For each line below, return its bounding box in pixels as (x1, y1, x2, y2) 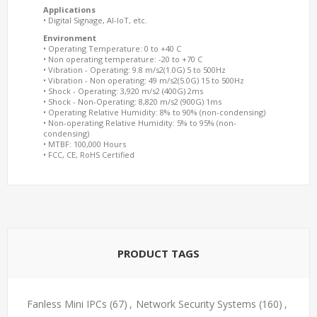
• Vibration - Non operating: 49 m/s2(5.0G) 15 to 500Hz (43, 74, 244, 86)
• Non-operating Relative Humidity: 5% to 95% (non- (43, 117, 236, 128)
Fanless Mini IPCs (26, 296, 107, 311)
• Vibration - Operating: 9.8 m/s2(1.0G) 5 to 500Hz (43, 64, 226, 75)
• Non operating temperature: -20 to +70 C (43, 53, 202, 64)
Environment (43, 32, 96, 43)
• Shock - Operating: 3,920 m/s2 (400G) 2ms (43, 85, 203, 96)
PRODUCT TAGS (117, 246, 200, 260)
